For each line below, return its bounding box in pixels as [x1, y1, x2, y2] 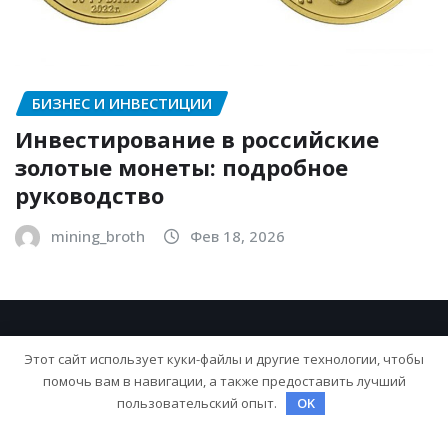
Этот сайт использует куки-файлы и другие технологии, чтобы [24, 349, 424, 368]
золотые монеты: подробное [15, 152, 348, 183]
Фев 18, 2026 [190, 226, 285, 247]
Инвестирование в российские [15, 124, 379, 155]
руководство [15, 180, 164, 211]
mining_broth [51, 226, 145, 247]
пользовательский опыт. [116, 393, 280, 412]
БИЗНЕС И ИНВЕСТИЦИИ [32, 92, 212, 113]
